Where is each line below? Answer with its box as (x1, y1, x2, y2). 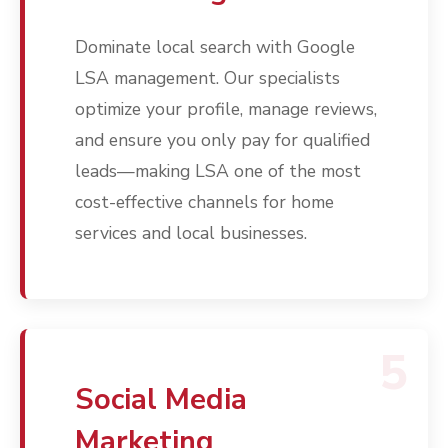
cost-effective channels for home (75, 190, 334, 215)
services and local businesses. (75, 221, 307, 246)
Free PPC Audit (258, 36, 412, 66)
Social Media (75, 380, 247, 420)
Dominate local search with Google (75, 35, 355, 60)
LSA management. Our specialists (75, 66, 340, 91)
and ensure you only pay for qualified (75, 128, 370, 153)
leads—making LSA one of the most (75, 159, 361, 184)
